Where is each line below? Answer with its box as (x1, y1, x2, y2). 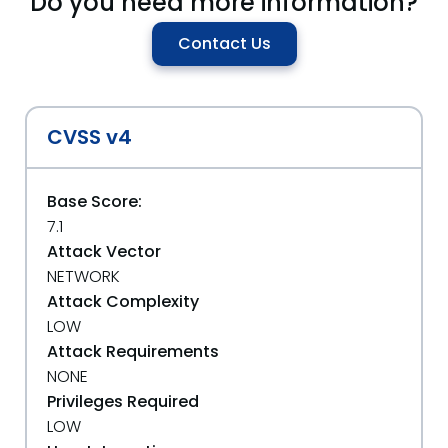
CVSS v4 (47, 123, 132, 151)
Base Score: (47, 190, 142, 213)
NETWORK (47, 265, 120, 288)
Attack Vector (47, 240, 161, 263)
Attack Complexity (47, 290, 199, 313)
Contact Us (177, 32, 271, 55)
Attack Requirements (47, 340, 219, 363)
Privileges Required (47, 390, 199, 413)
